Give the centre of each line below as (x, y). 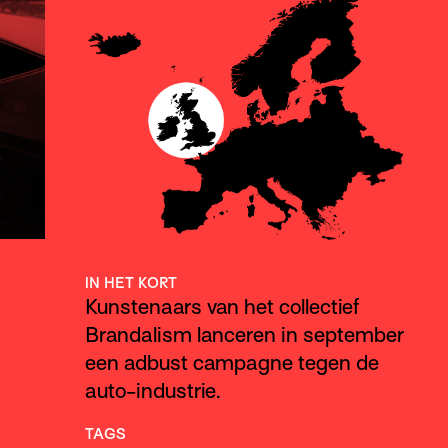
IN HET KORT (130, 282)
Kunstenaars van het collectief (221, 306)
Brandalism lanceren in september (244, 334)
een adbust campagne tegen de (231, 362)
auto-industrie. (152, 390)
